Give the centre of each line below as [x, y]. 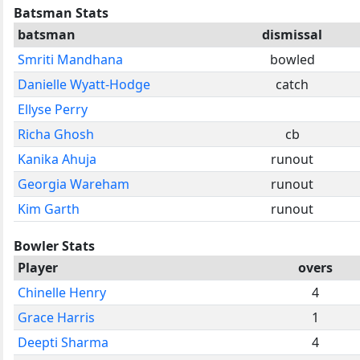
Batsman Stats [61, 12]
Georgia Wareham [74, 184]
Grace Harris [56, 317]
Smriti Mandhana [70, 59]
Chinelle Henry [62, 292]
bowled [292, 59]
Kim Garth [49, 209]
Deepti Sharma [63, 342]
